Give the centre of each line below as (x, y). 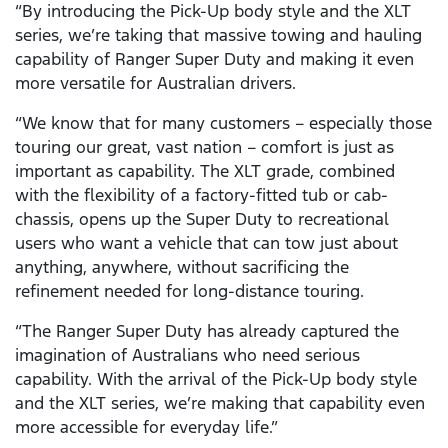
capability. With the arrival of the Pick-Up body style (216, 379)
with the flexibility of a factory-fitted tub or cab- (201, 195)
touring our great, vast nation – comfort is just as (204, 147)
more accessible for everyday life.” (146, 427)
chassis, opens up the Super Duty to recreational (202, 219)
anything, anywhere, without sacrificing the (182, 267)
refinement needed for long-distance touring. (189, 291)
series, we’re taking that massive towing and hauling (218, 35)
